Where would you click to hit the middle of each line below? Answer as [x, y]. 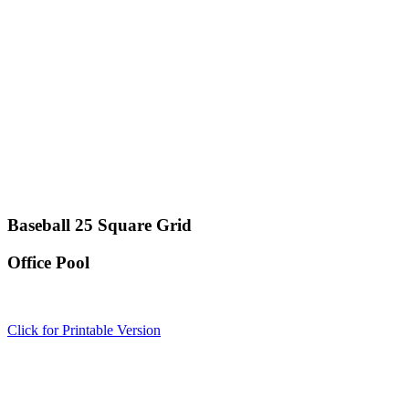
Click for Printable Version [84, 330]
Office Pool [48, 262]
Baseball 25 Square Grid [100, 225]
